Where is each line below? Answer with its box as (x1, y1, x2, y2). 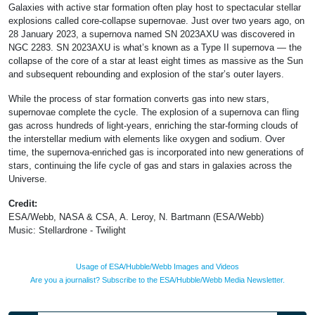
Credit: (8, 198, 37, 210)
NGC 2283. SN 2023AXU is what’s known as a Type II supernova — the (8, 42, 302, 53)
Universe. (8, 174, 47, 185)
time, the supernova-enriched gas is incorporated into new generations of (8, 147, 304, 158)
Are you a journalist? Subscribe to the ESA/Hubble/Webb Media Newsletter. (30, 276, 285, 285)
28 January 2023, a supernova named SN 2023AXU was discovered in (8, 29, 295, 40)
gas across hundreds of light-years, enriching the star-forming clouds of (8, 120, 298, 131)
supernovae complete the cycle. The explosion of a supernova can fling (8, 107, 299, 118)
